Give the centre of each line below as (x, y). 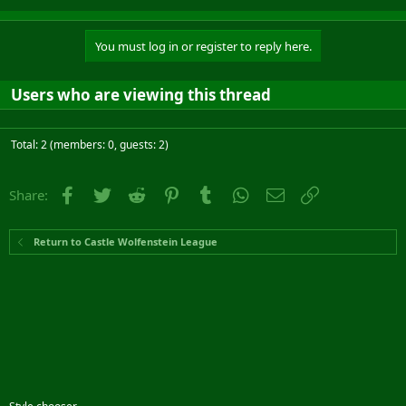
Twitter (135, 193)
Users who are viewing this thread (141, 95)
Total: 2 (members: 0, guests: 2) (90, 145)
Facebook (108, 193)
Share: (29, 195)
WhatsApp (284, 193)
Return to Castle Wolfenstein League (125, 242)
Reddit (168, 193)
